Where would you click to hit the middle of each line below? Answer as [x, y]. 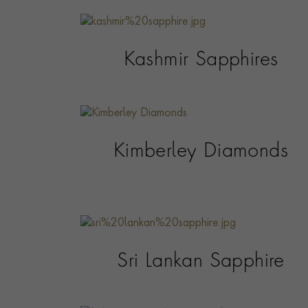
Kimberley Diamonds [201, 152]
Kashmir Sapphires [201, 61]
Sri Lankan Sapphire [201, 262]
